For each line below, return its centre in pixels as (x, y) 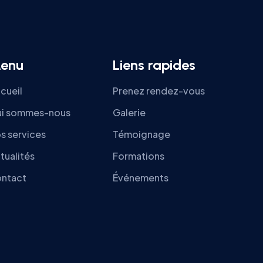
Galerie (129, 112)
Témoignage (141, 134)
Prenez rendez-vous (159, 91)
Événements (141, 178)
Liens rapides (154, 65)
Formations (139, 156)
